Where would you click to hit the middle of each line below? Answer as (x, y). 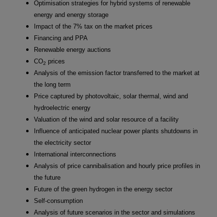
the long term (52, 85)
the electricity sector (62, 143)
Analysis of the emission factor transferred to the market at (117, 73)
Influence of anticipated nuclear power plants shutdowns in (116, 131)
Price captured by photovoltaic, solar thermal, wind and (111, 96)
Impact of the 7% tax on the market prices (93, 27)
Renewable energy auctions (72, 50)
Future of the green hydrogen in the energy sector (103, 189)
